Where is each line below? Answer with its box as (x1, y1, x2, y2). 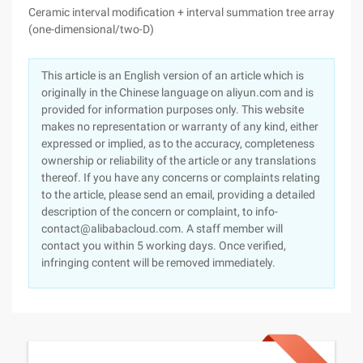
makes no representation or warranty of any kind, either (41, 120, 318, 133)
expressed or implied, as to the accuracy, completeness (41, 137, 314, 150)
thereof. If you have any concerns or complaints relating (41, 171, 320, 184)
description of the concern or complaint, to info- (41, 205, 278, 218)
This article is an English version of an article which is (41, 69, 304, 82)
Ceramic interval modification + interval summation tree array (28, 6, 335, 19)
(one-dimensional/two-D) (28, 23, 154, 36)
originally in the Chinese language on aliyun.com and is (41, 86, 314, 99)
